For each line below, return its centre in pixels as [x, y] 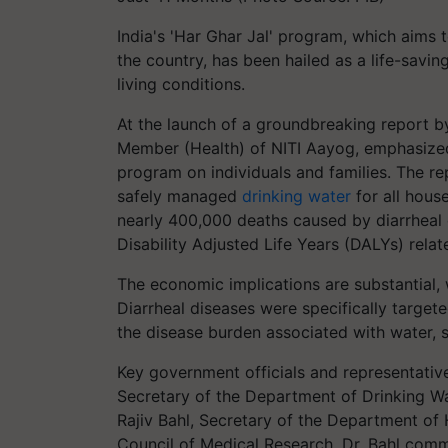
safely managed [179, 196]
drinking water [296, 196]
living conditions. [181, 84]
